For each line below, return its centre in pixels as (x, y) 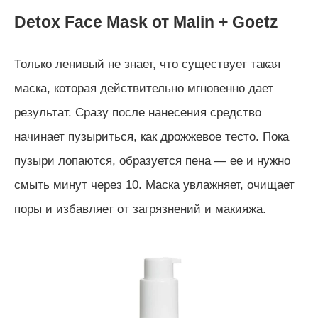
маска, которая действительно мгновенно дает (144, 88)
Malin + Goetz (226, 22)
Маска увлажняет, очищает (220, 185)
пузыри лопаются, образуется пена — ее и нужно (152, 160)
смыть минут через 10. (80, 185)
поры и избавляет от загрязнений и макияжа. (140, 209)
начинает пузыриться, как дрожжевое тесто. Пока (152, 136)
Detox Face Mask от (94, 22)
